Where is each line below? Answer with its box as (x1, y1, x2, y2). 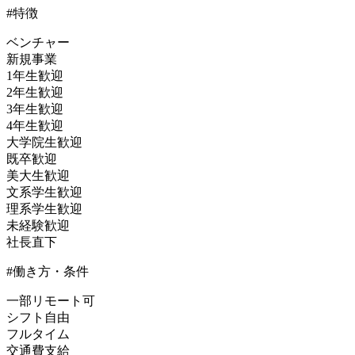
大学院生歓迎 (6, 136, 82, 150)
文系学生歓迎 (6, 185, 82, 200)
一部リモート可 (6, 294, 95, 308)
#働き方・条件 (6, 265, 89, 279)
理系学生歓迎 (6, 202, 82, 216)
